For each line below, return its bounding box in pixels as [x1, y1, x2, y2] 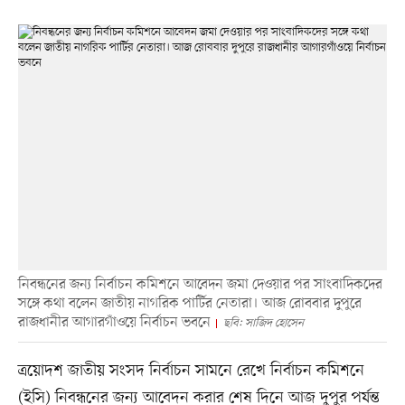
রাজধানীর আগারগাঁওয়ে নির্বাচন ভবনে [17, 313, 211, 334]
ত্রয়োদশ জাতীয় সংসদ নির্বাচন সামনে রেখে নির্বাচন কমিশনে [17, 360, 364, 382]
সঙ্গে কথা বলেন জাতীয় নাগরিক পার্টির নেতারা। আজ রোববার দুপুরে [17, 294, 362, 315]
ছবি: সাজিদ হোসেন [222, 316, 304, 332]
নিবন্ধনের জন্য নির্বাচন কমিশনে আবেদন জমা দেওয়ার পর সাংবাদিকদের [17, 275, 382, 296]
